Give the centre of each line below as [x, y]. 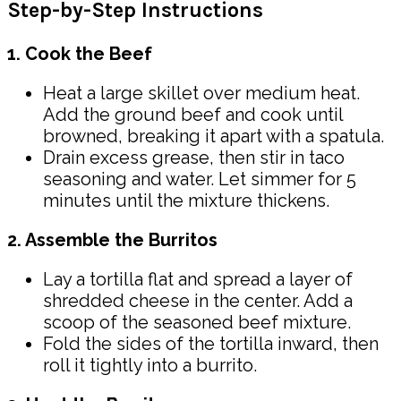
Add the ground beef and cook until [193, 115]
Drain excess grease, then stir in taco [194, 158]
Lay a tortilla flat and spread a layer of [198, 280]
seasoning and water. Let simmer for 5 [200, 179]
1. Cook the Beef [80, 54]
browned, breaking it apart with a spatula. [213, 137]
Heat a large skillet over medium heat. [201, 94]
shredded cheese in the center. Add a [198, 301]
